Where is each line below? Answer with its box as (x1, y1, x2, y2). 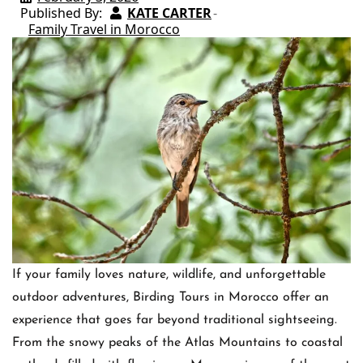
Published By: (20, 4, 102, 23)
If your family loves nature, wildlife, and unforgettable (12, 268, 326, 282)
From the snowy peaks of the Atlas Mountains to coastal (12, 336, 343, 350)
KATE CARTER (127, 4, 211, 23)
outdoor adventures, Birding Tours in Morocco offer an (12, 291, 329, 305)
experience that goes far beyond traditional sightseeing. (12, 314, 337, 327)
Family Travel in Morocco (28, 20, 180, 39)
